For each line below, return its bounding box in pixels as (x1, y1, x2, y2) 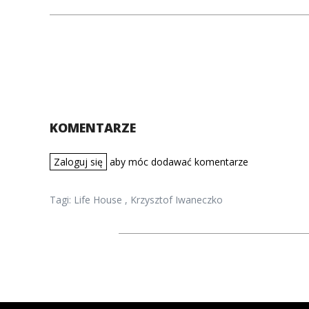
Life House (74, 192, 122, 206)
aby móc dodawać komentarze (107, 154, 248, 168)
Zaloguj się (54, 154, 103, 168)
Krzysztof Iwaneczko (130, 192, 223, 206)
